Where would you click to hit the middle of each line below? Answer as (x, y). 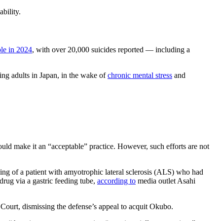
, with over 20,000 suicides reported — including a (111, 50)
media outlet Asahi (166, 181)
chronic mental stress (140, 75)
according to (116, 181)
